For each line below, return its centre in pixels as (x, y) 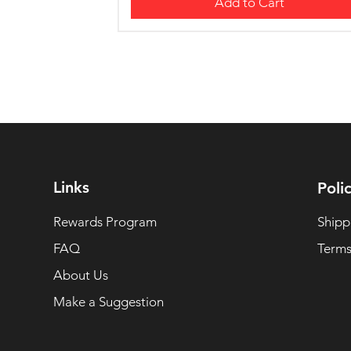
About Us (80, 275)
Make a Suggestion (108, 302)
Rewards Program (105, 222)
